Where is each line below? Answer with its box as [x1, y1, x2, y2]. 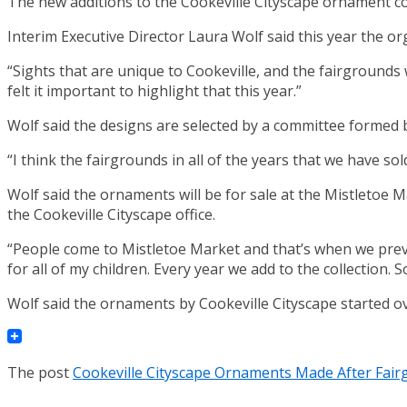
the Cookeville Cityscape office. [7, 203, 215, 224]
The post [7, 362, 73, 382]
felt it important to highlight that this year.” [7, 80, 302, 101]
